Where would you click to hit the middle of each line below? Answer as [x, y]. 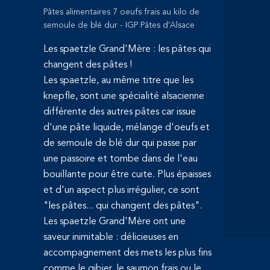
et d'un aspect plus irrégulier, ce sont [121, 191]
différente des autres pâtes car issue [120, 112]
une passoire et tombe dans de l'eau [121, 159]
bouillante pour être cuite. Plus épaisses [127, 175]
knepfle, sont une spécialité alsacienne [124, 97]
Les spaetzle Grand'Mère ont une [115, 222]
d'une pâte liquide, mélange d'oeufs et [127, 128]
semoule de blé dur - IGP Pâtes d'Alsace [119, 26]
